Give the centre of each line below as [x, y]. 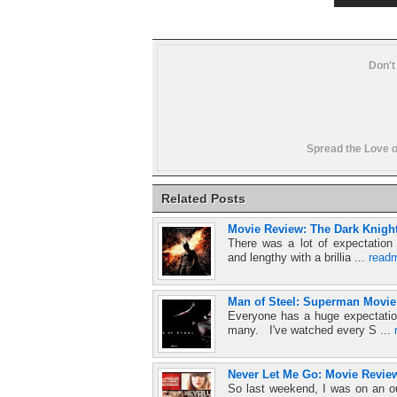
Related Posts [203, 198]
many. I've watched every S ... [311, 330]
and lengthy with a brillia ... [298, 257]
